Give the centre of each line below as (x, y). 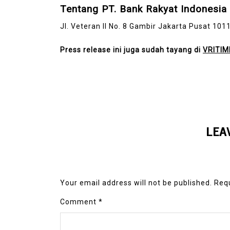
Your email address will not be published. (136, 183)
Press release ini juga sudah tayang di (131, 50)
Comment (79, 202)
